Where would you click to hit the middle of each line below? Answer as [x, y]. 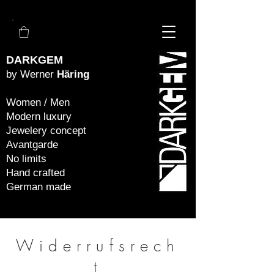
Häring [72, 75]
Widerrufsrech [98, 246]
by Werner [30, 75]
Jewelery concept [46, 131]
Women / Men [38, 103]
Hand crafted [35, 173]
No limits [26, 159]
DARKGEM [35, 60]
